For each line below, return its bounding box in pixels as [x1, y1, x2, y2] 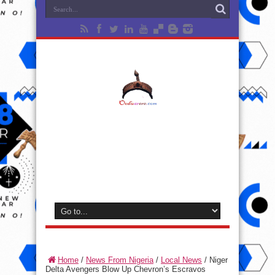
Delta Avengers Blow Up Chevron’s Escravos [45, 265, 206, 274]
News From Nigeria [86, 255, 153, 265]
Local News [161, 255, 202, 265]
